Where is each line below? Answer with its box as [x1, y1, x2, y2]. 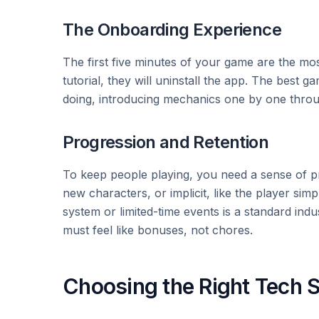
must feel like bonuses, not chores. [63, 223, 253, 237]
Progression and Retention [63, 132, 268, 152]
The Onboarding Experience [63, 19, 281, 40]
